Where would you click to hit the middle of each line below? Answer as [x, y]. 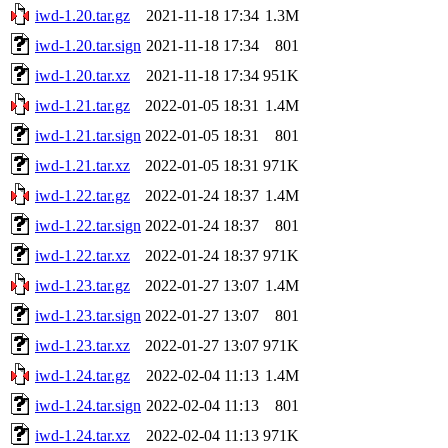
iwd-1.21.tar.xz [82, 165]
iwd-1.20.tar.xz [82, 75]
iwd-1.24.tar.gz [82, 375]
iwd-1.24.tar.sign [88, 405]
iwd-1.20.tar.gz [82, 15]
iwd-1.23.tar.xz [82, 345]
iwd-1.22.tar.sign [88, 225]
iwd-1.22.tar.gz [82, 195]
